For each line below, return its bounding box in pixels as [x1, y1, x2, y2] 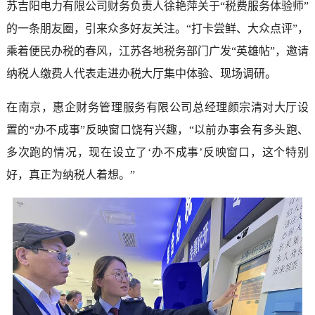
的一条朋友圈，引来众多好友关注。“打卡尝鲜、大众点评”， [6, 22, 309, 35]
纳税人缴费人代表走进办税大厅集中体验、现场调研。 [6, 67, 276, 80]
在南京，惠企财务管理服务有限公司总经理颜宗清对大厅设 [6, 101, 309, 114]
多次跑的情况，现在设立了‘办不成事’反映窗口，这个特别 [6, 146, 309, 159]
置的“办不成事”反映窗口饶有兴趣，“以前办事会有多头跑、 [6, 124, 309, 136]
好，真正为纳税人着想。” [6, 169, 135, 181]
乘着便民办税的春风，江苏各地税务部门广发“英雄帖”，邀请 [6, 45, 309, 58]
